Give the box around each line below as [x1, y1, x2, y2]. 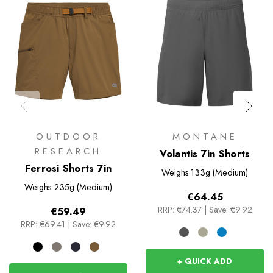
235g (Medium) [54, 180, 112, 193]
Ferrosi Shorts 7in [24, 161, 112, 175]
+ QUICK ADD [177, 255, 232, 267]
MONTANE [172, 129, 238, 143]
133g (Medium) [191, 166, 249, 179]
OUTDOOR [35, 129, 101, 143]
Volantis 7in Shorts [159, 146, 250, 161]
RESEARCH [35, 144, 102, 158]
